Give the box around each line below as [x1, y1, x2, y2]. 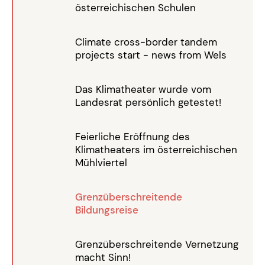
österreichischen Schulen [75, 1, 196, 15]
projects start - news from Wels [75, 49, 227, 62]
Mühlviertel [75, 156, 127, 170]
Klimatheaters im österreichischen [75, 143, 237, 157]
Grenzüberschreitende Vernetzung [75, 238, 238, 251]
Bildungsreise [75, 203, 138, 217]
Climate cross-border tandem [75, 35, 217, 49]
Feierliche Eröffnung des [75, 130, 190, 144]
